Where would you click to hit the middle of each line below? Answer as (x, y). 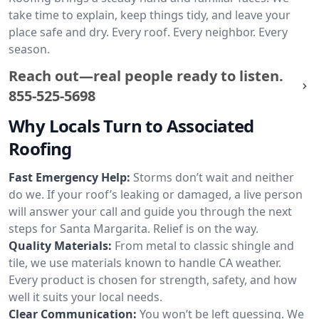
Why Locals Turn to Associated (131, 126)
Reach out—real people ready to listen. (146, 76)
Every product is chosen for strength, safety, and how (153, 280)
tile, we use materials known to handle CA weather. (145, 263)
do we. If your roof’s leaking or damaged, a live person (156, 194)
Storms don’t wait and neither (214, 177)
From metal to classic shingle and (204, 246)
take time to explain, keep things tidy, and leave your (150, 15)
